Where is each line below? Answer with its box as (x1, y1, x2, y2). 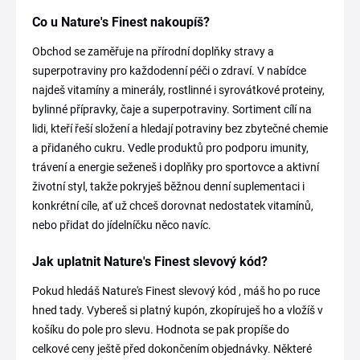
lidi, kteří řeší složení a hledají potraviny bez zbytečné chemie (32, 122, 328, 136)
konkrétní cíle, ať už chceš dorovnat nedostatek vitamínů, (32, 199, 313, 213)
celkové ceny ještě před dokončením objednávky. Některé (32, 342, 312, 356)
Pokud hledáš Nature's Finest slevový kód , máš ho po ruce (32, 284, 320, 298)
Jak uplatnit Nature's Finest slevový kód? (32, 254, 268, 270)
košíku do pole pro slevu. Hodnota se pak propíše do (32, 323, 289, 337)
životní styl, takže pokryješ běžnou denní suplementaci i (32, 180, 305, 194)
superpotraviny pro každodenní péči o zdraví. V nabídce (32, 64, 306, 78)
